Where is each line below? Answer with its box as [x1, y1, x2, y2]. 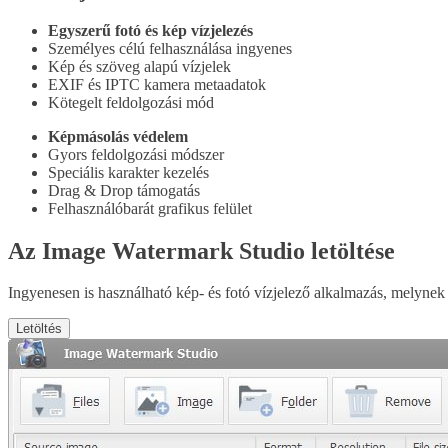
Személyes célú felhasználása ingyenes [48, 39, 292, 57]
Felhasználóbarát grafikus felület [48, 199, 252, 217]
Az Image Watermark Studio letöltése [8, 237, 395, 264]
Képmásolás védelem [48, 127, 188, 145]
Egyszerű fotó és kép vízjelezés [48, 21, 253, 39]
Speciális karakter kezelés [48, 163, 209, 181]
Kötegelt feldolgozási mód [48, 93, 214, 111]
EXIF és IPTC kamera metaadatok [48, 75, 266, 93]
